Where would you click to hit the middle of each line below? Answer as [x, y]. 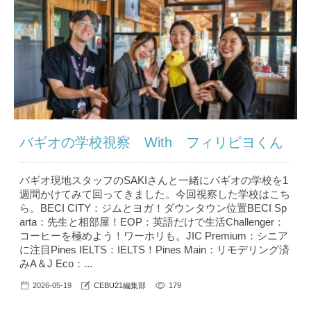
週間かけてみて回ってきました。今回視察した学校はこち [155, 194]
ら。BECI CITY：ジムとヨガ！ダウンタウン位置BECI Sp [153, 208]
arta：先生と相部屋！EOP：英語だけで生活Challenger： [152, 222]
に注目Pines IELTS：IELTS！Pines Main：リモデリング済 [154, 250]
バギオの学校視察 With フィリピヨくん [151, 143]
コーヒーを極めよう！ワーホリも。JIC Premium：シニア [154, 236]
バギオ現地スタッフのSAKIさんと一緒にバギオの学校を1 [154, 180]
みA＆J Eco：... [56, 264]
